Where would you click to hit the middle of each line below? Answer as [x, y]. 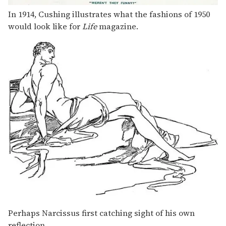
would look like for [45, 26]
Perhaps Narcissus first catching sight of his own [101, 213]
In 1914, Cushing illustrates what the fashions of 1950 [109, 14]
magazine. [118, 26]
